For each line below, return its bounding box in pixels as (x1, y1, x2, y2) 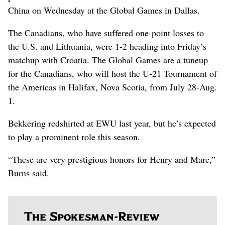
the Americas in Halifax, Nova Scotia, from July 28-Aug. (8, 80, 217, 93)
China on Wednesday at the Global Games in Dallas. (8, 4, 200, 16)
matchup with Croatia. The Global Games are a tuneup (8, 53, 208, 66)
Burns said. (8, 166, 49, 179)
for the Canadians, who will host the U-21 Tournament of (8, 67, 217, 79)
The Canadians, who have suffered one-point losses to (8, 26, 204, 39)
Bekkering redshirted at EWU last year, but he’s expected (8, 117, 216, 129)
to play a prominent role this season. (8, 130, 140, 143)
